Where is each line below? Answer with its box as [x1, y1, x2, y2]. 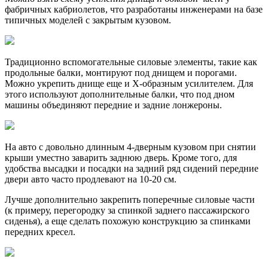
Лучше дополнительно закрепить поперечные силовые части [5, 194, 255, 205]
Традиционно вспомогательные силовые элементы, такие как [5, 57, 257, 68]
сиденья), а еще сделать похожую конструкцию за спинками [5, 216, 251, 227]
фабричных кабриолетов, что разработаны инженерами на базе [5, 4, 263, 15]
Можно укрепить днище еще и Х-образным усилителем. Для [5, 78, 253, 89]
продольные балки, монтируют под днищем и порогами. [5, 68, 237, 78]
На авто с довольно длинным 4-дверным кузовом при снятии [5, 142, 256, 153]
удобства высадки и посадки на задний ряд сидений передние [5, 163, 258, 174]
